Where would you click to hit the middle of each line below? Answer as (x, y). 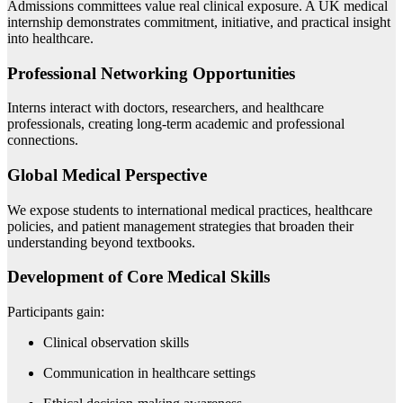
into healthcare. (50, 38)
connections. (43, 140)
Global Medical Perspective (107, 175)
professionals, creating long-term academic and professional (176, 124)
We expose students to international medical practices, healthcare (190, 210)
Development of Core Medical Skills (139, 277)
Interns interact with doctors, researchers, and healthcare (166, 108)
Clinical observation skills (116, 343)
